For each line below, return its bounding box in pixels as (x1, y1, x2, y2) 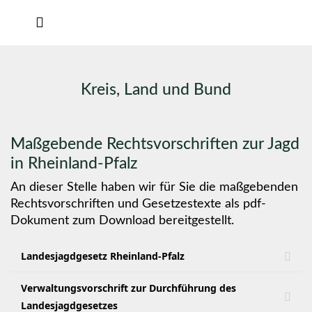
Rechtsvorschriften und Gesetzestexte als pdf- (10, 198, 266, 210)
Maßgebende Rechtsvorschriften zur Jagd (10, 136, 299, 153)
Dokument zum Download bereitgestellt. (10, 214, 234, 227)
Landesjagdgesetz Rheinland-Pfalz (21, 249, 185, 263)
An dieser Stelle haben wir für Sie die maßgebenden (10, 181, 298, 194)
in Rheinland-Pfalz (10, 155, 137, 172)
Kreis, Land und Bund (81, 81, 231, 98)
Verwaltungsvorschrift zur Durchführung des (21, 281, 236, 295)
